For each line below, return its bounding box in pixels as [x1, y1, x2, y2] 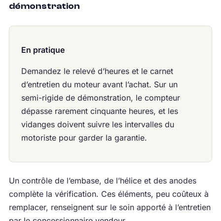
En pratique [21, 44, 65, 55]
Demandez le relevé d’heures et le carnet [21, 66, 173, 76]
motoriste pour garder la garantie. [21, 132, 147, 143]
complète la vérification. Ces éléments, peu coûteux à [8, 188, 209, 199]
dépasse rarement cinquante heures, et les [21, 106, 178, 116]
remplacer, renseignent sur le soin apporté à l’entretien [8, 202, 211, 212]
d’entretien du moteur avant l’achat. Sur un [21, 79, 178, 89]
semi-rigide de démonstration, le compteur [21, 92, 180, 103]
